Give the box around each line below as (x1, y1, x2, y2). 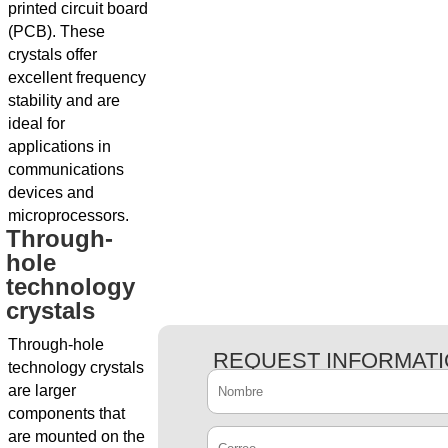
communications (8, 160, 124, 178)
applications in (8, 137, 111, 155)
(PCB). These (8, 22, 105, 40)
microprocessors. (8, 206, 129, 224)
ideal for (8, 114, 65, 132)
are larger (8, 381, 76, 399)
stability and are (8, 91, 120, 109)
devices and (8, 183, 94, 201)
